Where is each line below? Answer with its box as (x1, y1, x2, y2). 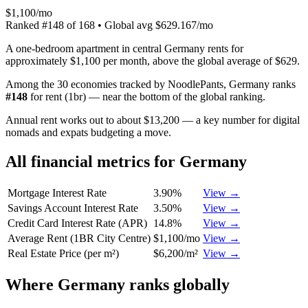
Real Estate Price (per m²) (8, 247, 119, 259)
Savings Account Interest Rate (8, 201, 138, 214)
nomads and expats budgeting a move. (5, 126, 171, 138)
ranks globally (125, 275, 230, 294)
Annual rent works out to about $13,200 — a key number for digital (5, 113, 300, 126)
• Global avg (95, 19, 155, 31)
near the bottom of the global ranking (102, 90, 263, 102)
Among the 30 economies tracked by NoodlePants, (5, 78, 229, 90)
